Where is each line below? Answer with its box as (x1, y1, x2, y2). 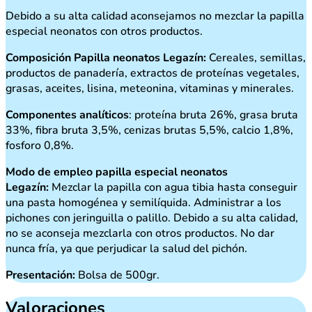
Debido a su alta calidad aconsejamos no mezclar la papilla (6, 8, 304, 24)
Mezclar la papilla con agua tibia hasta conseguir (49, 180, 297, 196)
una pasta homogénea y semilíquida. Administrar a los (6, 195, 281, 211)
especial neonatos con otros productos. (6, 24, 203, 40)
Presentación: (6, 267, 75, 283)
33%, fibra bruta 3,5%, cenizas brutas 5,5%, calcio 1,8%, (6, 123, 293, 139)
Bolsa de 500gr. (75, 267, 159, 283)
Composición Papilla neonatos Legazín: (6, 50, 206, 66)
